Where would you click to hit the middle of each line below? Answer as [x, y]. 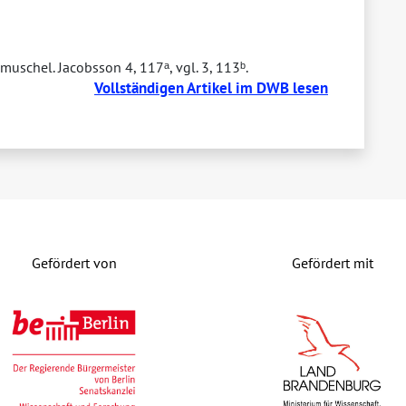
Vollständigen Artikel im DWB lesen [211, 87]
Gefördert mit [332, 263]
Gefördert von [74, 263]
